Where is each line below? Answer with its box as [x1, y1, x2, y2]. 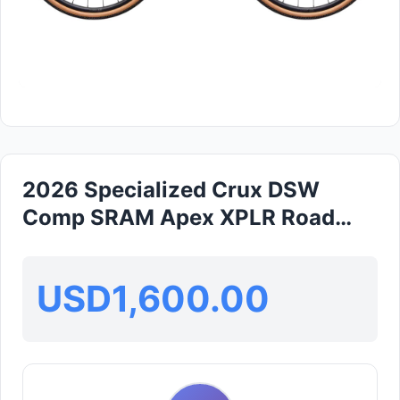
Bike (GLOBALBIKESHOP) [22, 232, 288, 258]
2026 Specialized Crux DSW [22, 177, 320, 203]
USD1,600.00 [37, 277, 270, 321]
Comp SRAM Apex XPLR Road [22, 204, 335, 230]
